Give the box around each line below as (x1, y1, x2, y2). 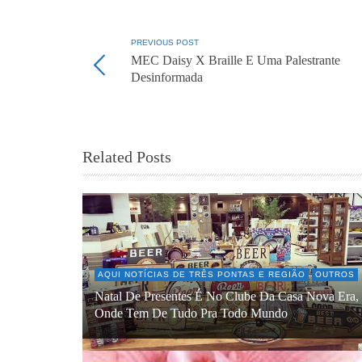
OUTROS (315, 269, 355, 279)
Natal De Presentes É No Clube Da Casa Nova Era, (95, 288, 359, 304)
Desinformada (131, 70, 203, 86)
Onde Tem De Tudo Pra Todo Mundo (95, 305, 288, 321)
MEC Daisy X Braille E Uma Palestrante (131, 53, 340, 69)
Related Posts (82, 148, 171, 166)
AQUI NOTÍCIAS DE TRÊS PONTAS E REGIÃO (98, 269, 305, 279)
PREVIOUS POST (131, 38, 199, 48)
